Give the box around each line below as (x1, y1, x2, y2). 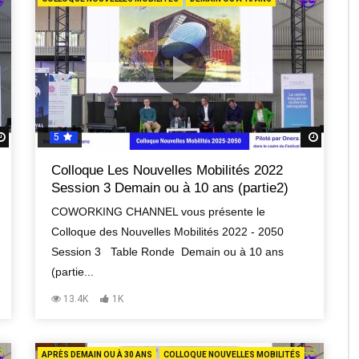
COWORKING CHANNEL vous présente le (51, 204, 265, 218)
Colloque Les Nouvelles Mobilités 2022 (51, 162, 283, 178)
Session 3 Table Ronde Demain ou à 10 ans (51, 244, 284, 258)
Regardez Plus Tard (14, 131, 101, 143)
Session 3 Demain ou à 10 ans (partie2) (51, 179, 288, 196)
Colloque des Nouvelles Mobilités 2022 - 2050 (51, 224, 284, 238)
